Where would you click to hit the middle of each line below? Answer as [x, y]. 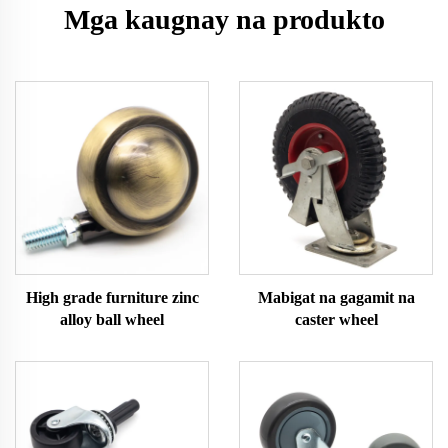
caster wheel [336, 319]
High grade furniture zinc [112, 297]
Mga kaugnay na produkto [224, 19]
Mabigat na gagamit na [336, 297]
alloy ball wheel [112, 319]
